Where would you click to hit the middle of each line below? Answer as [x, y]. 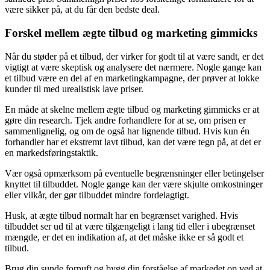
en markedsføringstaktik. [52, 152]
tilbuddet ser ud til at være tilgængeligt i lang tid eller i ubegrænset [130, 226]
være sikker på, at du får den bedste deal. [82, 10]
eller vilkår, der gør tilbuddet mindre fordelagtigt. [97, 195]
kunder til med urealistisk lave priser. [74, 89]
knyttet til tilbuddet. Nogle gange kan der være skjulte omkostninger [134, 184]
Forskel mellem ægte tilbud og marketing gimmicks [131, 33]
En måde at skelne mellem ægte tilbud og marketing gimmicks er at [132, 109]
